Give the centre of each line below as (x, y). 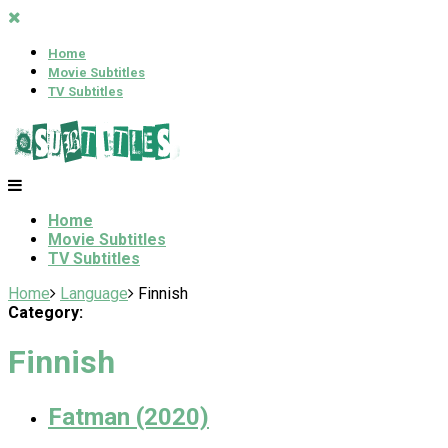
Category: (45, 312)
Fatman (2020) (128, 416)
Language (94, 293)
